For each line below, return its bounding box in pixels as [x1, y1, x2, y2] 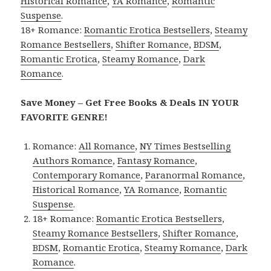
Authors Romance [33, 154, 113, 166]
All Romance [79, 139, 135, 152]
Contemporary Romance [33, 168, 141, 181]
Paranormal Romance [145, 168, 243, 181]
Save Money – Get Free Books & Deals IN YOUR [21, 96, 240, 108]
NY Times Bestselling [140, 139, 232, 152]
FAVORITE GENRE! [21, 110, 108, 123]
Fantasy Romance [117, 154, 195, 166]
